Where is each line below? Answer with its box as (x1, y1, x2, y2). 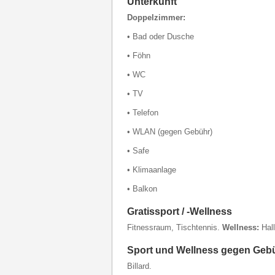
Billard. (127, 261, 152, 271)
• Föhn (127, 51, 150, 60)
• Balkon (127, 184, 157, 193)
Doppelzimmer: (127, 13, 185, 22)
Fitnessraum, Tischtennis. (127, 223, 222, 232)
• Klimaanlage (127, 165, 176, 174)
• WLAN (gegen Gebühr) (127, 127, 212, 136)
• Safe (127, 146, 149, 155)
